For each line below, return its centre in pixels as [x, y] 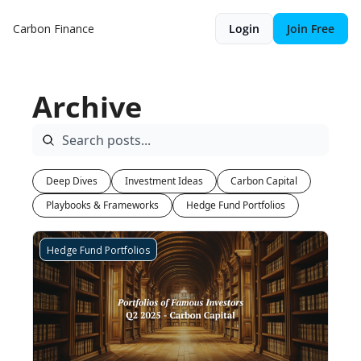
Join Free [311, 29]
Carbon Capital [264, 181]
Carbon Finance [54, 29]
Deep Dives [72, 181]
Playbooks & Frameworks [102, 205]
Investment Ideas [164, 181]
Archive [87, 107]
